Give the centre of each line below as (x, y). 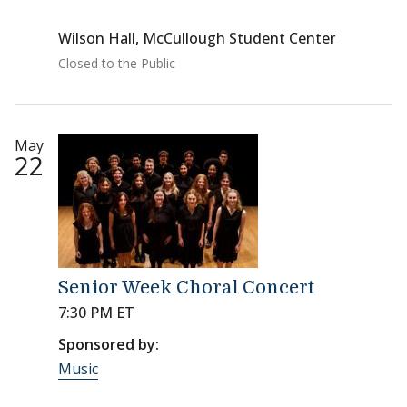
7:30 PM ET (96, 313)
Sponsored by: (109, 345)
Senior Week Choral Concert (186, 288)
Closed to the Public (117, 64)
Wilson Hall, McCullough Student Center (197, 39)
